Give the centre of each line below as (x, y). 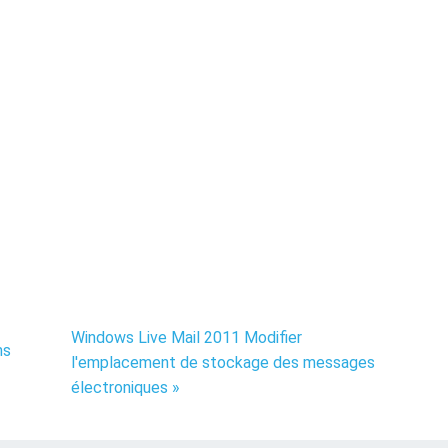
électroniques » (125, 387)
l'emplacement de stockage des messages (222, 362)
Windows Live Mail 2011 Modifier (186, 337)
